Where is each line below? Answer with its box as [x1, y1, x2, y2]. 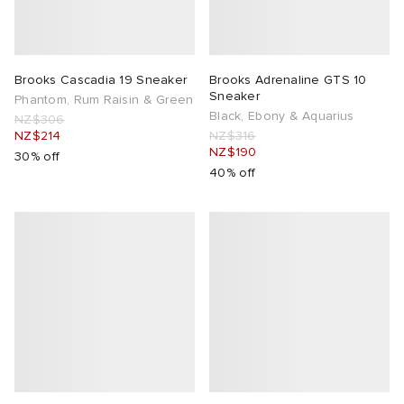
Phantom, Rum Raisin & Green [14, 92, 194, 108]
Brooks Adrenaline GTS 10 [209, 72, 367, 88]
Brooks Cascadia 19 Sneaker [14, 72, 188, 88]
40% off [209, 165, 256, 181]
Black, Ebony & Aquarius [209, 108, 354, 124]
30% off [14, 149, 60, 165]
